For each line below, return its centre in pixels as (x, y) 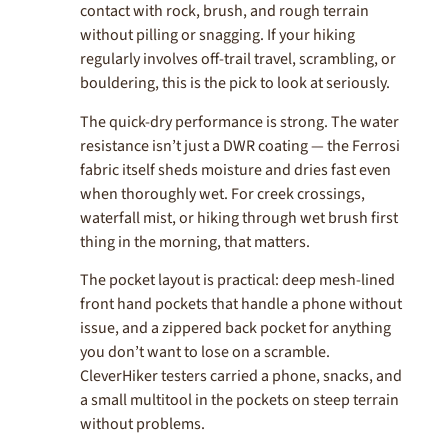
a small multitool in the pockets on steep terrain (239, 400)
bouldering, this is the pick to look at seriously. (235, 83)
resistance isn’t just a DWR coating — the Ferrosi (240, 145)
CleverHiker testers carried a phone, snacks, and (241, 376)
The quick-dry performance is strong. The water (239, 121)
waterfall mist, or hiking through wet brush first (239, 217)
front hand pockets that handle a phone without (241, 304)
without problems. (142, 424)
